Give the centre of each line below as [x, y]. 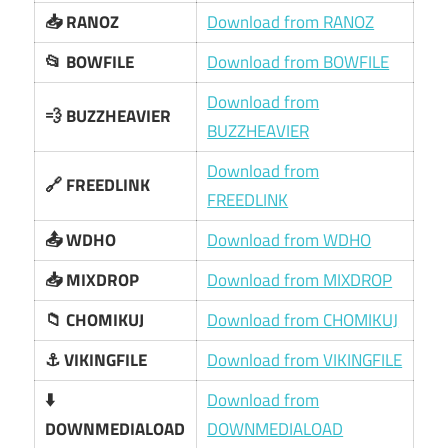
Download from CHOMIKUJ [303, 319]
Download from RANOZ [291, 21]
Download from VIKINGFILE [305, 359]
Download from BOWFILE [298, 61]
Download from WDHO [289, 239]
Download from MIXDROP [300, 279]
